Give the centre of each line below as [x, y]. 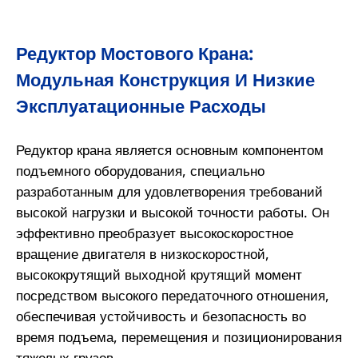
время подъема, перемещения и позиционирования [179, 336]
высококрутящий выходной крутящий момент [159, 274]
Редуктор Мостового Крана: [134, 53]
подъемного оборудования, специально [140, 170]
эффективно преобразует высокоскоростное [154, 232]
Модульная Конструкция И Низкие [165, 79]
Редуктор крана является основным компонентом [169, 149]
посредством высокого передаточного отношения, [172, 294]
